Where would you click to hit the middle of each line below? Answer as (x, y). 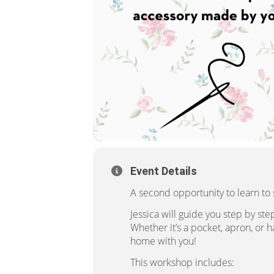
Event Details (164, 171)
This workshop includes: (182, 262)
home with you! (163, 241)
